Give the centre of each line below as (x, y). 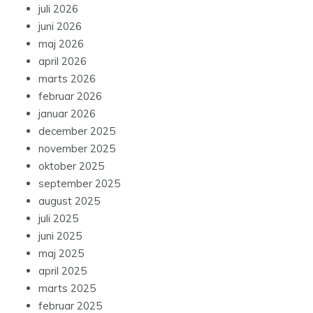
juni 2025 (60, 235)
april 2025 (63, 270)
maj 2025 (61, 253)
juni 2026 (60, 26)
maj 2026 (61, 43)
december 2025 (77, 131)
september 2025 (79, 183)
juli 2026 (58, 8)
